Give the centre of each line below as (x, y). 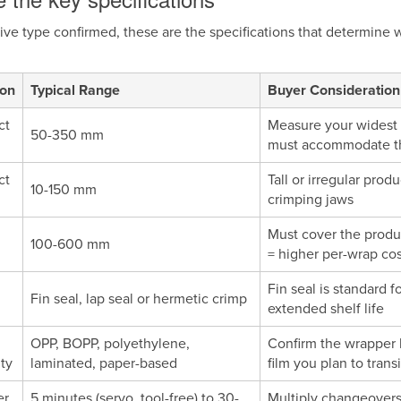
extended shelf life (326, 309)
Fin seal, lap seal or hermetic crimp (139, 299)
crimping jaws (311, 200)
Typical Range (75, 90)
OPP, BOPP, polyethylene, (110, 344)
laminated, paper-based (104, 363)
